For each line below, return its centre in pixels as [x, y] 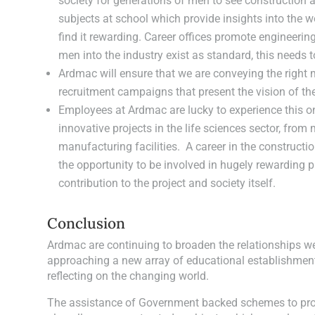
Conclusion [86, 223]
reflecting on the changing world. [128, 276]
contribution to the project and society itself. [167, 183]
